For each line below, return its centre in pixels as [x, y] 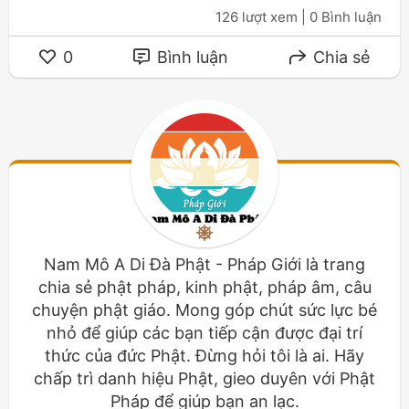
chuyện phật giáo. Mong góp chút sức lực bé [204, 310]
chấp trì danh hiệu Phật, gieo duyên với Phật [204, 379]
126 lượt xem [257, 17]
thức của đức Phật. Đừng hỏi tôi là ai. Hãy [204, 356]
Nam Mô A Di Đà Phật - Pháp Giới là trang [204, 265]
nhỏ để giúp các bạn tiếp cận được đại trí [204, 333]
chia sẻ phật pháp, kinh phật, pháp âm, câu [204, 288]
